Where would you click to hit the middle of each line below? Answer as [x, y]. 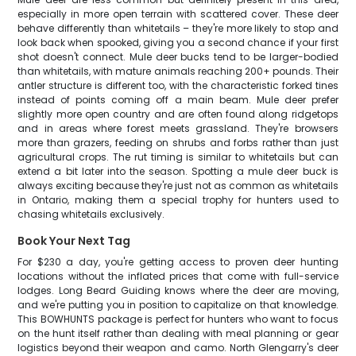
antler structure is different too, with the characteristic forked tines [178, 85]
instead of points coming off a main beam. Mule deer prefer [178, 100]
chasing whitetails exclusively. [91, 214]
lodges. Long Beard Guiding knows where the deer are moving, [178, 290]
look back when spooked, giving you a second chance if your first [178, 43]
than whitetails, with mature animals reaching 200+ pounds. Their [178, 71]
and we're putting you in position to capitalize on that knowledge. [178, 305]
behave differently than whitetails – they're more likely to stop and [178, 28]
